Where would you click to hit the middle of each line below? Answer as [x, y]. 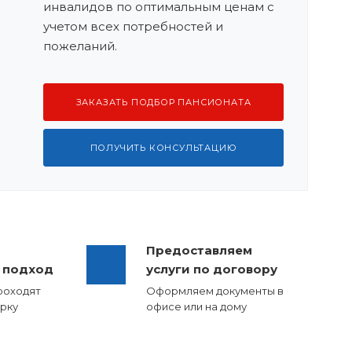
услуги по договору [212, 269]
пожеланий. [80, 46]
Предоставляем [200, 250]
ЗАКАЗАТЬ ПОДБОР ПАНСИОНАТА [163, 102]
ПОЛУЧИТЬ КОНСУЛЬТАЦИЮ [163, 148]
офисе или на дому [197, 306]
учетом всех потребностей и [133, 26]
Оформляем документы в [215, 291]
